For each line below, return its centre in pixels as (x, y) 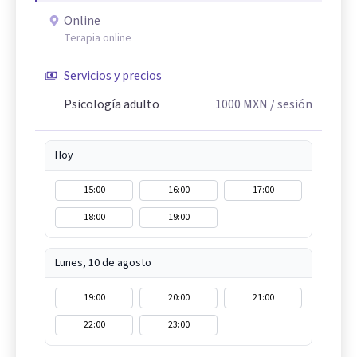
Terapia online (98, 38)
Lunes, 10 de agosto (103, 263)
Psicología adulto (112, 104)
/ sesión (290, 104)
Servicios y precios (113, 76)
